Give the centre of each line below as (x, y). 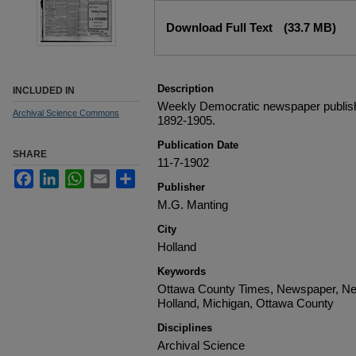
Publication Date (198, 145)
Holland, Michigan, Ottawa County (246, 303)
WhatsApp (111, 175)
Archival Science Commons (66, 113)
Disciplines (185, 328)
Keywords (182, 271)
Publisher (181, 187)
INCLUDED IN (44, 91)
